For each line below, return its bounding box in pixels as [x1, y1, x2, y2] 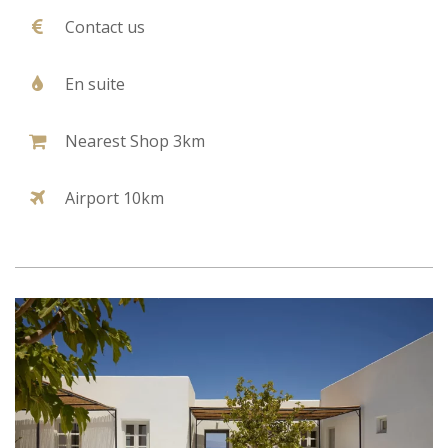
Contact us [65, 15, 145, 38]
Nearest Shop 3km [65, 129, 205, 152]
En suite [65, 72, 125, 95]
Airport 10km [65, 186, 164, 209]
